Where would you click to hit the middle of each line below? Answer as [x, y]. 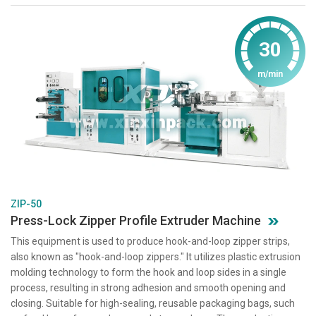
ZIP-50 [26, 204]
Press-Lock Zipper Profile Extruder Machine [136, 221]
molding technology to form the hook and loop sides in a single [148, 273]
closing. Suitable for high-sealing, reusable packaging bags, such [153, 304]
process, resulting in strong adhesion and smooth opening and [148, 288]
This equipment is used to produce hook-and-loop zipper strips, [150, 242]
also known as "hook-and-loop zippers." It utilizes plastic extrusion [156, 257]
